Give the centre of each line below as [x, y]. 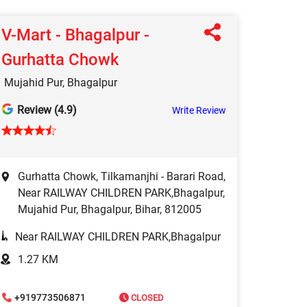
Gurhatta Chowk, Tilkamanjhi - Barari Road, [122, 177]
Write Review [199, 111]
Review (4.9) [47, 110]
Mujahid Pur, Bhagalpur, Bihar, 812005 [110, 210]
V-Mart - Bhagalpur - [75, 35]
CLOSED [146, 297]
